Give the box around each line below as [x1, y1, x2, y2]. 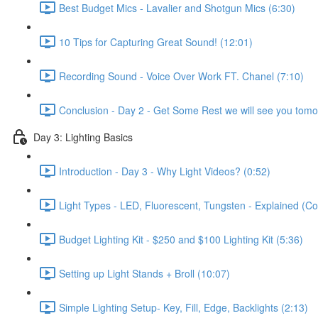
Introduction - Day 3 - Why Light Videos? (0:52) [59, 163, 270, 178]
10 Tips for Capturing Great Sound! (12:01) [59, 34, 253, 49]
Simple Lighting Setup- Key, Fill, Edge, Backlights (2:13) [59, 300, 308, 314]
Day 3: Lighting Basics [33, 129, 133, 144]
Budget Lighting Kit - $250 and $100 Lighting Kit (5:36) [59, 231, 303, 246]
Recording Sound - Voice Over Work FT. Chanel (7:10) [59, 68, 304, 83]
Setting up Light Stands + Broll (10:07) [59, 265, 230, 280]
